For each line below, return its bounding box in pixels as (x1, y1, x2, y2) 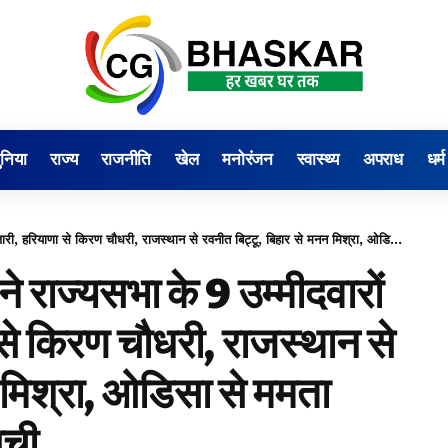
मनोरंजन (222, 149, 273, 170)
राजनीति (101, 149, 151, 170)
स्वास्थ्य (296, 149, 339, 170)
